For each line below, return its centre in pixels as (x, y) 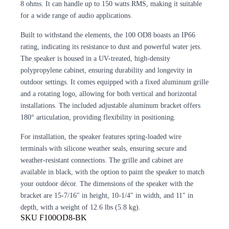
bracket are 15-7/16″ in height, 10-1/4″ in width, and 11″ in (107, 196)
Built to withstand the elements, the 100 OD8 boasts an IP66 (108, 35)
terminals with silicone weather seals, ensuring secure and (104, 148)
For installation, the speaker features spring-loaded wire (101, 137)
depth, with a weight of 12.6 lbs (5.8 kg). (81, 207)
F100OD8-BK (63, 218)
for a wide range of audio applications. (76, 15)
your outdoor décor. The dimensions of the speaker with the (107, 184)
